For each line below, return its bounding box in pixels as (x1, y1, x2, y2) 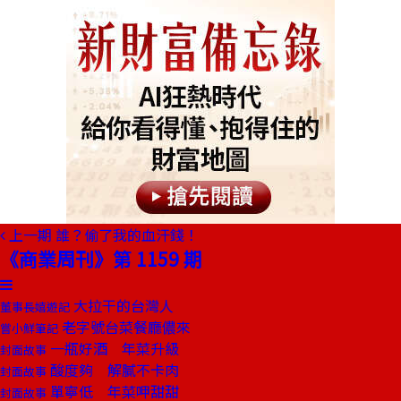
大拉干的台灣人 (70, 294, 174, 316)
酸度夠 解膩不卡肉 (47, 359, 179, 380)
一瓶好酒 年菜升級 (47, 337, 179, 359)
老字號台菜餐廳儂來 (58, 316, 191, 337)
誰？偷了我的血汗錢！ (55, 224, 199, 245)
